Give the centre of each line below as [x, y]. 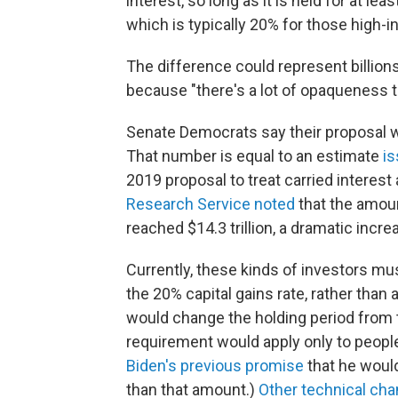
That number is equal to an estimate [255, 156]
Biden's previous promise [215, 366]
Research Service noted [211, 204]
